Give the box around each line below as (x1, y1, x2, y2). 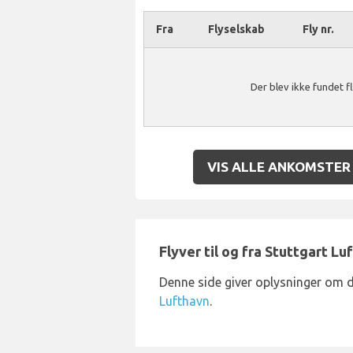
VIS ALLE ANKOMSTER (206, 159, 351, 174)
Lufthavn (159, 294, 210, 308)
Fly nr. (303, 23, 334, 35)
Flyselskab (207, 23, 265, 35)
